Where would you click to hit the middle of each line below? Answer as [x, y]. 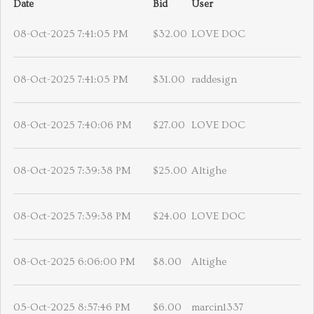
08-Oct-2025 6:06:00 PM [74, 262]
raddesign [214, 80]
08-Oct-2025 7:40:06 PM [73, 125]
